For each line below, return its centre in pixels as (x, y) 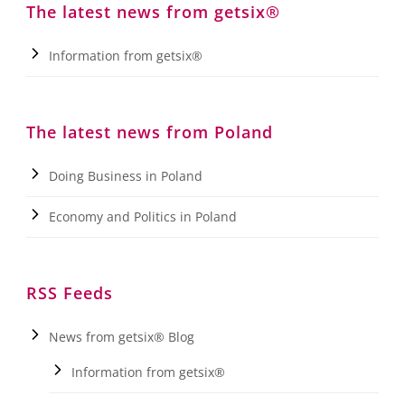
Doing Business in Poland (126, 175)
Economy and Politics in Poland (143, 216)
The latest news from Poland (150, 132)
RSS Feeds (70, 292)
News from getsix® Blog (122, 336)
